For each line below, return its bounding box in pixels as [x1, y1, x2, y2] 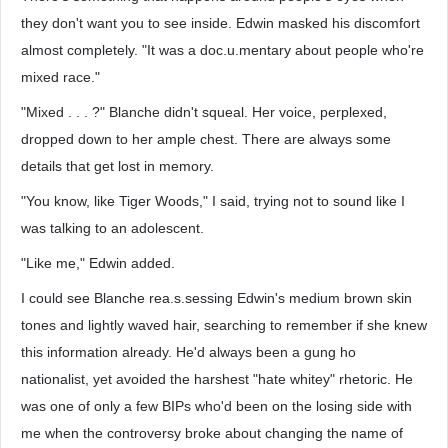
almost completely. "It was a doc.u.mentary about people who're [21, 42, 424, 58]
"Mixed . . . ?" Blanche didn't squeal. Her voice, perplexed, [21, 104, 387, 120]
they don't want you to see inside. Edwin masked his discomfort [21, 15, 420, 31]
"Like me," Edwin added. [21, 255, 175, 271]
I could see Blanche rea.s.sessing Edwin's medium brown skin [21, 290, 412, 306]
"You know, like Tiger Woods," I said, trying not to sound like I [21, 193, 405, 209]
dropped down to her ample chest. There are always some [21, 131, 391, 147]
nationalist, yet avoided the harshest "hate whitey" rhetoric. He [21, 371, 413, 387]
